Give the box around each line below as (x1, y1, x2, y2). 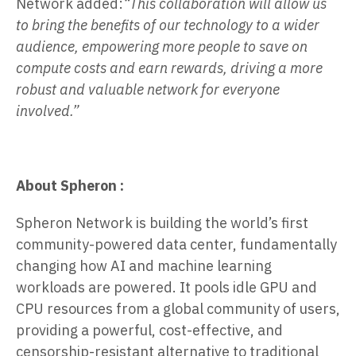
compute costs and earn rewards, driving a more (16, 58, 323, 77)
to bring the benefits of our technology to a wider (16, 15, 319, 34)
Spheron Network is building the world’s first (16, 213, 308, 232)
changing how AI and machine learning (16, 256, 272, 275)
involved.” (16, 101, 79, 120)
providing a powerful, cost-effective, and (16, 320, 283, 339)
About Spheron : (16, 176, 124, 195)
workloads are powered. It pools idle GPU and (16, 277, 317, 296)
